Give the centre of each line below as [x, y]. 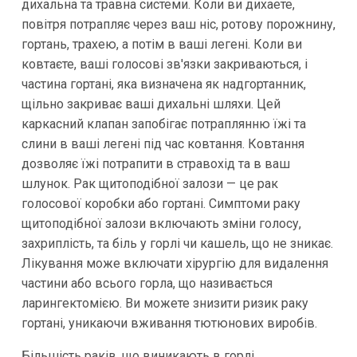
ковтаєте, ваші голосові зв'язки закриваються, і [164, 65]
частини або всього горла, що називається [147, 284]
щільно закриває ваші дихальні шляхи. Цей [151, 104]
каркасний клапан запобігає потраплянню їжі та [163, 124]
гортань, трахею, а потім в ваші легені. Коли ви [161, 45]
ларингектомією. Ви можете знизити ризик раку [165, 304]
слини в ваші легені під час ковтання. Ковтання [163, 144]
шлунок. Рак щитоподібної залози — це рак [149, 184]
